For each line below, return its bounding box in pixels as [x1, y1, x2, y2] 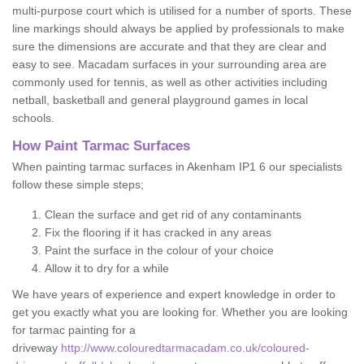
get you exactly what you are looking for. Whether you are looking [12, 305, 348, 318]
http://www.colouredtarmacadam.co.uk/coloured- [61, 341, 310, 354]
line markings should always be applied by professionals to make [12, 22, 344, 35]
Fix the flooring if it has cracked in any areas [45, 226, 271, 239]
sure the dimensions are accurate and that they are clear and [12, 40, 327, 53]
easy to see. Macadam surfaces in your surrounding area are [12, 58, 327, 71]
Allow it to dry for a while [45, 262, 169, 275]
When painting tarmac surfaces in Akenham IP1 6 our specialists [12, 160, 342, 173]
